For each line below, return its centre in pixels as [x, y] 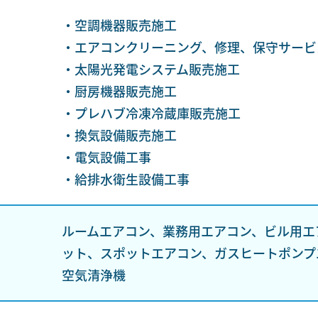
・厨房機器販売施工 [119, 91]
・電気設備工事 [106, 157]
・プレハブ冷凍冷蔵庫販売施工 [151, 113]
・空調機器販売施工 [119, 25]
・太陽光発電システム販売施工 [150, 69]
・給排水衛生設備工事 [125, 179]
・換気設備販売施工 [119, 135]
